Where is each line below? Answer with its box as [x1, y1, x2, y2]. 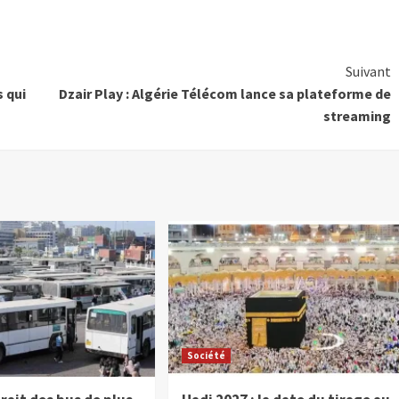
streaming [322, 107, 391, 126]
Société [187, 349, 226, 362]
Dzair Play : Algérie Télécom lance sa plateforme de [58, 85, 391, 103]
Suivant [345, 62, 391, 81]
